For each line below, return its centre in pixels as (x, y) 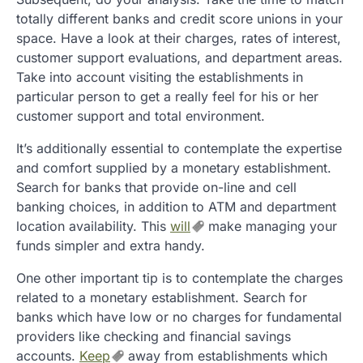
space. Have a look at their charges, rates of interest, (179, 38)
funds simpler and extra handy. (111, 245)
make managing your (271, 226)
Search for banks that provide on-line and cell (156, 187)
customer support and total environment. (141, 115)
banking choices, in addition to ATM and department (176, 206)
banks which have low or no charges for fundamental (179, 316)
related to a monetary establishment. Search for (162, 297)
